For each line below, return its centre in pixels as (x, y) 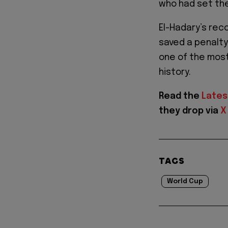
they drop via (190, 111)
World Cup (185, 181)
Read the (180, 96)
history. (175, 72)
